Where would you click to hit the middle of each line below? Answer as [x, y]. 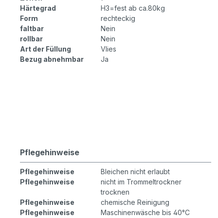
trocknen [115, 192]
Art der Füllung [45, 49]
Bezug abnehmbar [52, 59]
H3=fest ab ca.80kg [133, 8]
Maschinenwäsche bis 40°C [145, 213]
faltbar [32, 29]
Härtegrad [38, 8]
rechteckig [118, 18]
